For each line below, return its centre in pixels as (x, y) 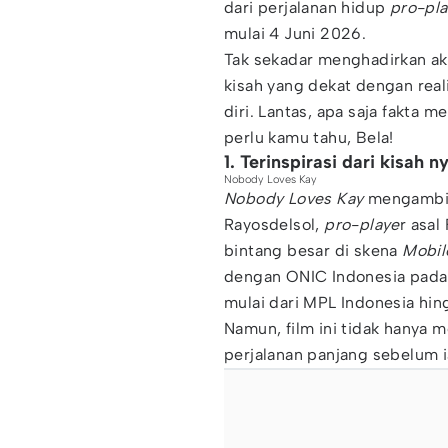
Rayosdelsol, (272, 224)
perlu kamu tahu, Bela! (309, 137)
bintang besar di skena (313, 250)
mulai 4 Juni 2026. (295, 33)
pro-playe (359, 224)
